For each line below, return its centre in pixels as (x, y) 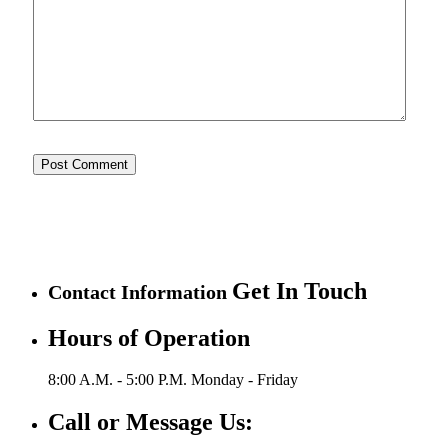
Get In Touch (299, 290)
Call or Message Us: (150, 422)
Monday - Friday (244, 380)
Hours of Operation (149, 337)
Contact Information (140, 291)
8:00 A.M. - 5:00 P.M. (119, 380)
